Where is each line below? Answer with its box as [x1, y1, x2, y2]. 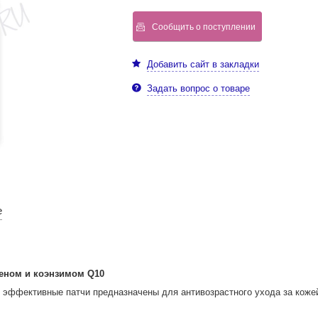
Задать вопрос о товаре [146, 83, 250, 94]
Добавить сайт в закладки [146, 59, 259, 70]
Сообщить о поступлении [151, 21, 256, 32]
